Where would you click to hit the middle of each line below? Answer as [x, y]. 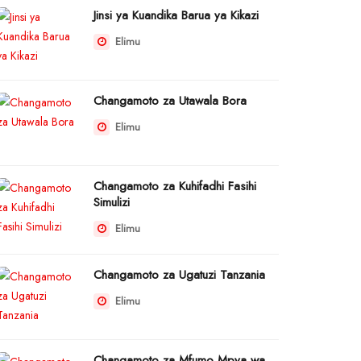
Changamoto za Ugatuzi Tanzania [179, 275]
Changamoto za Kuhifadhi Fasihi [175, 186]
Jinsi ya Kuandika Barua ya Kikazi [176, 15]
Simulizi [112, 202]
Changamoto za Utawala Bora [170, 101]
